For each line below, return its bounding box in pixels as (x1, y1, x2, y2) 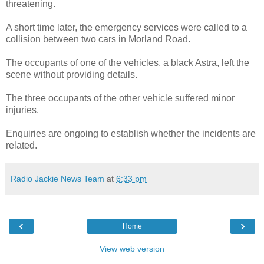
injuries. (6, 104, 39, 115)
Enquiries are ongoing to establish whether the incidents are (6, 128, 256, 138)
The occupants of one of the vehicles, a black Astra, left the (6, 57, 249, 68)
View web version (100, 243, 164, 253)
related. (6, 140, 37, 150)
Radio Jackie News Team (11, 173, 104, 183)
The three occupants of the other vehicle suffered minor (6, 93, 235, 103)
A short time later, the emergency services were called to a (6, 22, 247, 32)
